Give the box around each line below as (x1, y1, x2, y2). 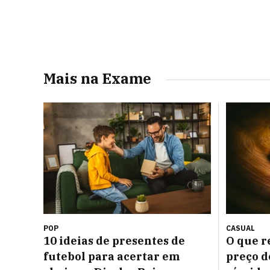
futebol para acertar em (43, 250, 180, 264)
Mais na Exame (43, 69, 151, 88)
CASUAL (226, 224, 255, 233)
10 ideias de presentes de (43, 234, 185, 248)
